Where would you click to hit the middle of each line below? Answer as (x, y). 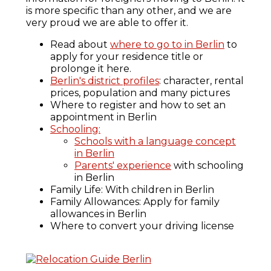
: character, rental (201, 81)
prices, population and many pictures (140, 93)
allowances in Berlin (98, 214)
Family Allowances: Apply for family (135, 202)
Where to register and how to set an (138, 105)
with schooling (207, 166)
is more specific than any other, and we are (129, 11)
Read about (80, 45)
